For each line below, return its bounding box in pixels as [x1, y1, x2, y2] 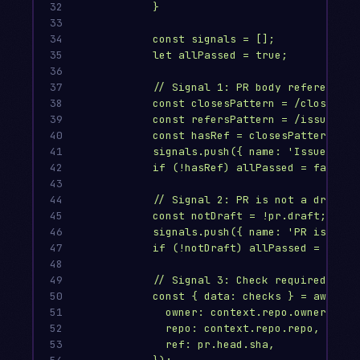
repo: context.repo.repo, [166, 321, 320, 336]
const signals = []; [153, 32, 275, 47]
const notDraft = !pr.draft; [153, 209, 326, 223]
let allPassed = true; [153, 48, 288, 63]
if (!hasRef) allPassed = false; [153, 161, 352, 175]
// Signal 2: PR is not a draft [153, 193, 346, 207]
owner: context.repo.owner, [166, 305, 333, 320]
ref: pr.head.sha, [166, 337, 275, 352]
